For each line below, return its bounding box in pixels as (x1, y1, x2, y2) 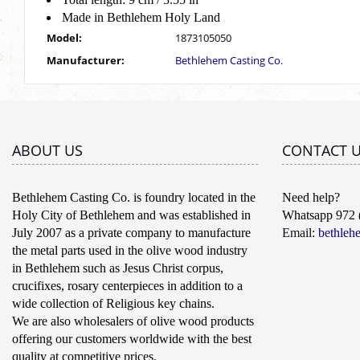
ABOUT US (12, 141, 83, 160)
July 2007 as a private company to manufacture (12, 226, 251, 239)
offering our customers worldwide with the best (12, 332, 252, 346)
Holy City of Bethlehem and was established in (12, 208, 251, 222)
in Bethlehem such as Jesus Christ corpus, (12, 261, 223, 275)
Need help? (282, 190, 340, 204)
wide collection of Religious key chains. (12, 297, 218, 310)
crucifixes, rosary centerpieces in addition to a (12, 279, 243, 292)
